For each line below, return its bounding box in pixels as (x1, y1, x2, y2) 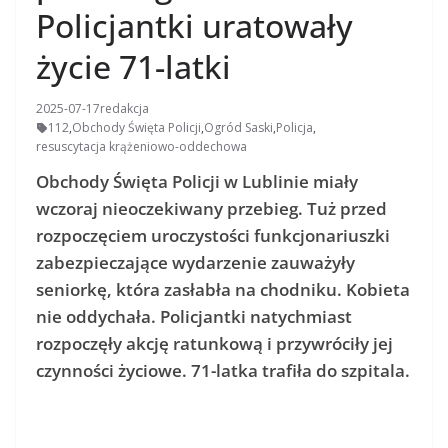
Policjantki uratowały (36, 4, 353, 48)
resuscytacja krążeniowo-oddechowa (36, 138, 247, 156)
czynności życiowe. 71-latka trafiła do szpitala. (36, 359, 410, 383)
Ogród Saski (204, 119, 273, 137)
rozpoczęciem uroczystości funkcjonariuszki (36, 224, 390, 248)
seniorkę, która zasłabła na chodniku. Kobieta (36, 278, 410, 302)
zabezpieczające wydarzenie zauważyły (36, 251, 355, 275)
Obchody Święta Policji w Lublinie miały (36, 170, 358, 194)
